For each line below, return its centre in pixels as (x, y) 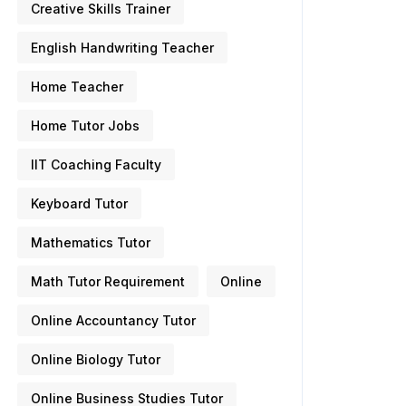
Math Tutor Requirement (108, 281)
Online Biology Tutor (96, 359)
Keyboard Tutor (79, 203)
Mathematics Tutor (91, 242)
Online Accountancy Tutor (113, 320)
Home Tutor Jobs (85, 126)
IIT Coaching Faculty (96, 164)
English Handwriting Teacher (122, 48)
